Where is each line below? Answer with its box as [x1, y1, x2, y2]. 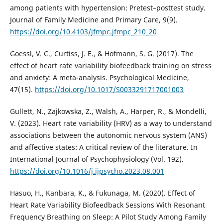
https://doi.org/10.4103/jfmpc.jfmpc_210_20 [9, 27, 157, 37]
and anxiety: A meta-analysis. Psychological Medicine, [9, 73, 189, 83]
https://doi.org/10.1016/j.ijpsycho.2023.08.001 [9, 166, 164, 176]
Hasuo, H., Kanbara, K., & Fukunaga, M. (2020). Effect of [9, 188, 195, 198]
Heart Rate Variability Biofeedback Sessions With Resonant [9, 200, 205, 210]
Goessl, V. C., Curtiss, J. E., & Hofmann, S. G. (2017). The [9, 49, 194, 59]
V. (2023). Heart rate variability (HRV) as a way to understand [9, 118, 212, 128]
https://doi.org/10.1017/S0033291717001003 [34, 85, 184, 95]
